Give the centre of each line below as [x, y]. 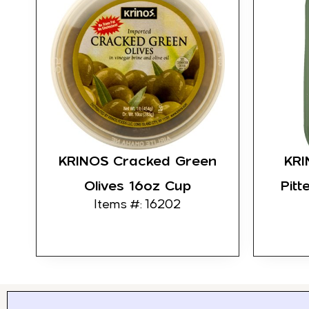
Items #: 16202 [138, 205]
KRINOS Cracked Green [138, 161]
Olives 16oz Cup [138, 186]
